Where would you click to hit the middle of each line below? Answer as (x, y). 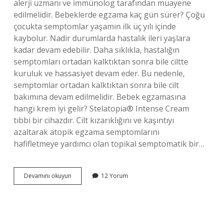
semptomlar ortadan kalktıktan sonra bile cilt (96, 85)
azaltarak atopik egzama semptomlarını (87, 132)
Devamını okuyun (48, 176)
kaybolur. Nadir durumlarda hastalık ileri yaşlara (102, 38)
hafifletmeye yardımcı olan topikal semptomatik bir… (109, 144)
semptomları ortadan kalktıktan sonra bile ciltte (101, 62)
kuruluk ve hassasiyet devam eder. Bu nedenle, (99, 73)
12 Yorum (115, 176)
